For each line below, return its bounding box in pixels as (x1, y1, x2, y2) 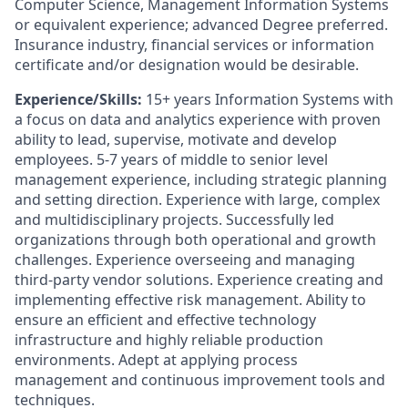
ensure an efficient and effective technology (15, 310, 316, 330)
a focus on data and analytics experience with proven (15, 109, 381, 129)
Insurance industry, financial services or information (15, 35, 374, 55)
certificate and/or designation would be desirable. (15, 55, 359, 75)
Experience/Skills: (15, 89, 142, 109)
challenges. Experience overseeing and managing (15, 250, 355, 270)
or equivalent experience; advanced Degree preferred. (15, 15, 388, 35)
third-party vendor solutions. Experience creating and (15, 270, 383, 290)
